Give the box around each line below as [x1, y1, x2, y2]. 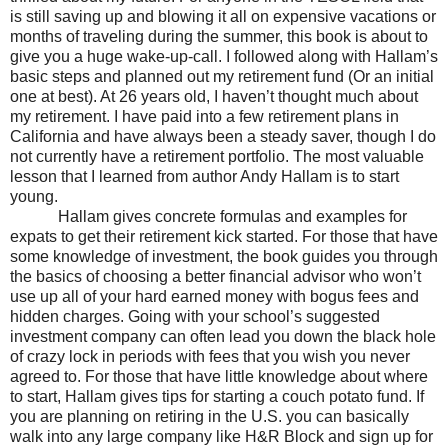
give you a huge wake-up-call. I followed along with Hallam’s [10, 48, 438, 66]
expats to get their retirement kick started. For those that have [10, 228, 438, 246]
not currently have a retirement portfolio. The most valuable [10, 148, 424, 166]
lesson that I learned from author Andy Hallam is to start [10, 168, 399, 186]
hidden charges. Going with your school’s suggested [10, 308, 380, 326]
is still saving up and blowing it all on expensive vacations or [10, 8, 436, 26]
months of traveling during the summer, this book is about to [10, 28, 428, 46]
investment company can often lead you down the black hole [10, 328, 436, 346]
